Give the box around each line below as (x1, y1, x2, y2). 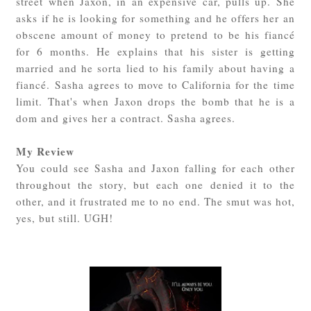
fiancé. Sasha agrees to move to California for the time (16, 77, 295, 92)
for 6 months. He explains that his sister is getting (16, 44, 295, 58)
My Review (16, 143, 75, 159)
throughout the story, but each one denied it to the (16, 177, 295, 192)
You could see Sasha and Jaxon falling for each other (16, 160, 295, 175)
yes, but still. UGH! (16, 210, 114, 225)
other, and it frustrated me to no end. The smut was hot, (16, 194, 295, 208)
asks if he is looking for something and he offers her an (16, 10, 295, 25)
